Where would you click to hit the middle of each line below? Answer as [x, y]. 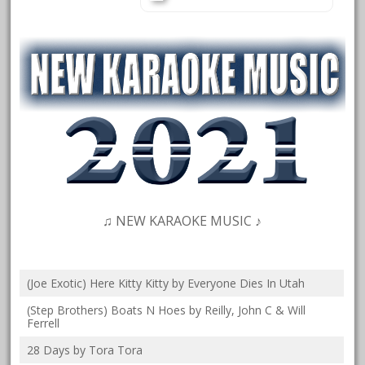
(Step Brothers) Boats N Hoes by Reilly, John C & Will [167, 310]
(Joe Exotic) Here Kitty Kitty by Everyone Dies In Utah [166, 284]
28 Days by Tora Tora [85, 350]
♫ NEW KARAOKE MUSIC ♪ [182, 221]
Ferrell [44, 323]
